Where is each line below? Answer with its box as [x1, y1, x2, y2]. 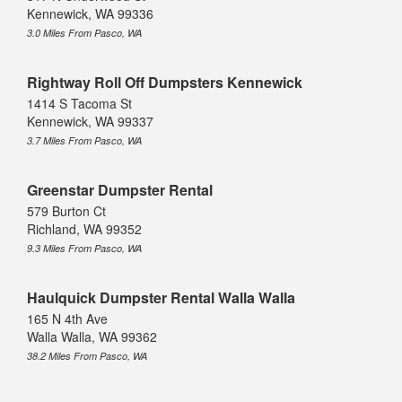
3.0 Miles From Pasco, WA [27, 26, 142, 40]
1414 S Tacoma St [27, 94, 132, 113]
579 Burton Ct [27, 202, 106, 221]
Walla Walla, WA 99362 [27, 328, 157, 346]
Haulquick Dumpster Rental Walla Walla [27, 287, 295, 309]
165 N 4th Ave [27, 310, 108, 328]
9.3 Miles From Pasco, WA [27, 241, 142, 256]
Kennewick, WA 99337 [27, 112, 153, 131]
